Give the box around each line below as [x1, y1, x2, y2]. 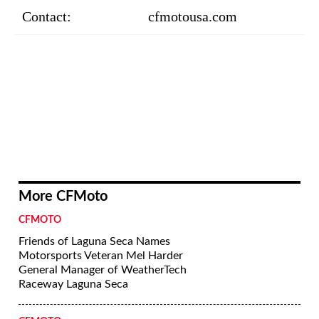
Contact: [22, 8, 71, 24]
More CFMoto [19, 189, 108, 204]
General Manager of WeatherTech [19, 263, 187, 276]
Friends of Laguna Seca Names [19, 235, 170, 247]
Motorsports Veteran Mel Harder [19, 249, 183, 261]
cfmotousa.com [148, 8, 237, 24]
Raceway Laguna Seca [19, 278, 128, 290]
